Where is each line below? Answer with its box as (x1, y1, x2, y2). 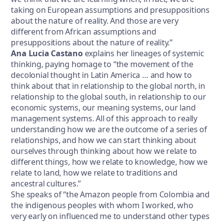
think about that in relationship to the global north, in (11, 80, 205, 92)
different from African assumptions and (11, 26, 156, 37)
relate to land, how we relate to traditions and (11, 167, 178, 179)
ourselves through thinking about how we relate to (11, 146, 197, 157)
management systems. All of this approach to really (11, 113, 198, 124)
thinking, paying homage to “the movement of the (11, 59, 193, 70)
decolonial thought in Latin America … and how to (11, 70, 192, 81)
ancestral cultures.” (11, 178, 83, 189)
